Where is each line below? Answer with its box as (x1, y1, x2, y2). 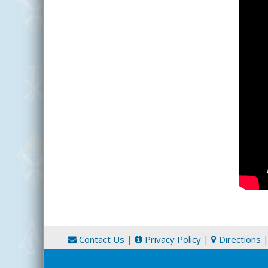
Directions (217, 233, 261, 245)
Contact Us (77, 233, 124, 245)
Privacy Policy (142, 233, 201, 245)
